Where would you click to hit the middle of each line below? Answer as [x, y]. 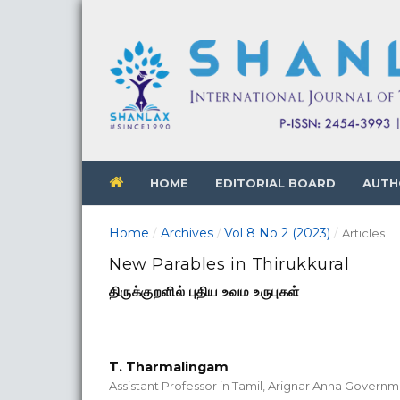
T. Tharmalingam [169, 367]
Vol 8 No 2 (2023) [278, 233]
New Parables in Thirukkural [229, 264]
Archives [187, 233]
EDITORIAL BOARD [275, 183]
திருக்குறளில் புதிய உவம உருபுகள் [204, 291]
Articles [363, 233]
